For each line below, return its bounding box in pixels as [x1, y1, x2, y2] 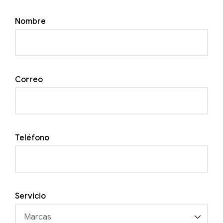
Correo [15, 74, 43, 85]
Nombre [15, 16, 46, 26]
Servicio [15, 191, 46, 201]
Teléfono [15, 132, 49, 143]
